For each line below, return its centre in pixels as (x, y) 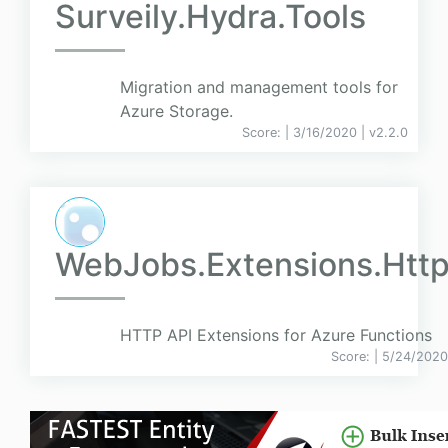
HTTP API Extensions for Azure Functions (276, 335)
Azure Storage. (176, 111)
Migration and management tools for (259, 87)
